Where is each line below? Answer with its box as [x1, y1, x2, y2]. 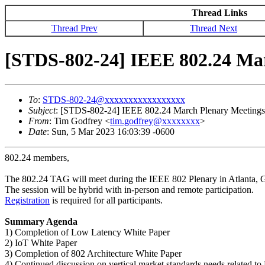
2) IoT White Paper [5, 237, 77, 248]
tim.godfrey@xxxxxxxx [110, 115, 200, 126]
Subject [28, 105, 56, 115]
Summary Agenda [5, 216, 77, 227]
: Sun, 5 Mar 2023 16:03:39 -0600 [47, 126, 174, 137]
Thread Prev [51, 23, 98, 33]
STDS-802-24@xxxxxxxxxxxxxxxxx [43, 94, 185, 105]
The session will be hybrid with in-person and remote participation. [5, 184, 254, 195]
